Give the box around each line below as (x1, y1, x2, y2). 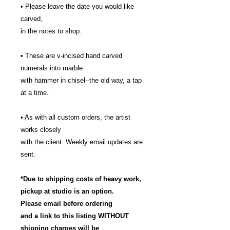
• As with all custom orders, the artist (21, 113, 130, 121)
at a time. (21, 89, 49, 97)
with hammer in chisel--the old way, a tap (21, 76, 142, 84)
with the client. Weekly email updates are (21, 138, 143, 146)
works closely (21, 126, 61, 133)
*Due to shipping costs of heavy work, (21, 175, 141, 183)
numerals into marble (21, 64, 83, 72)
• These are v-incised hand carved (21, 52, 122, 60)
